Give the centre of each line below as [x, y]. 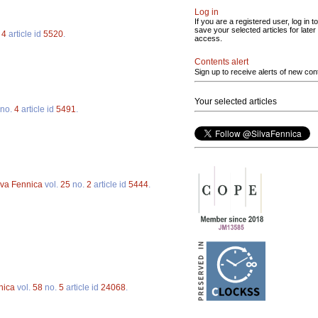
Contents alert [221, 62]
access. [208, 38]
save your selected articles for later [255, 30]
